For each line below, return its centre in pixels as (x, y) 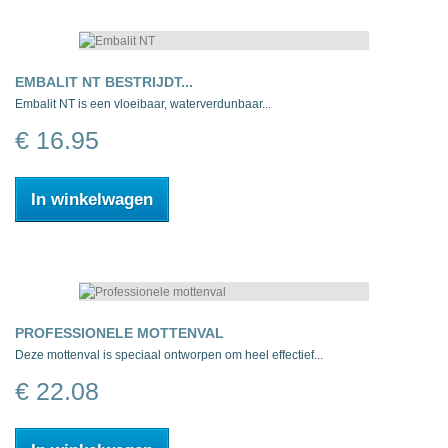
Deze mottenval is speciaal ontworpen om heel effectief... (169, 355)
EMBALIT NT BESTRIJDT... (104, 82)
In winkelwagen (92, 200)
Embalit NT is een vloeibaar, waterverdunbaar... (143, 104)
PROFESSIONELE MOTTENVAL (119, 333)
